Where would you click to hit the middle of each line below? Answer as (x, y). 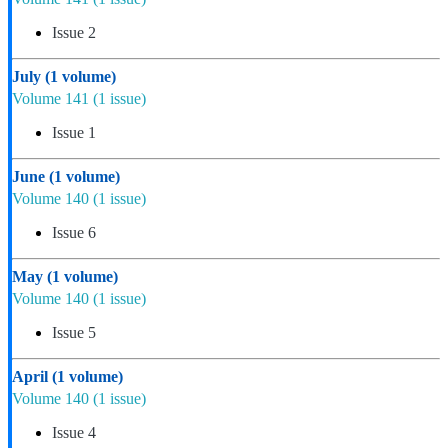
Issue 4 (74, 432)
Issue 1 (74, 132)
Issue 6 (74, 232)
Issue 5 (74, 332)
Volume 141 (52, 98)
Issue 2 (74, 32)
